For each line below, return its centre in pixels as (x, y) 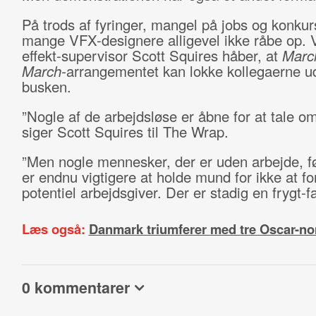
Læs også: (55, 229)
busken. (48, 86)
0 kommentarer (75, 287)
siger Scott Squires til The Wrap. (127, 132)
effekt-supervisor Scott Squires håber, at (152, 55)
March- (44, 71)
